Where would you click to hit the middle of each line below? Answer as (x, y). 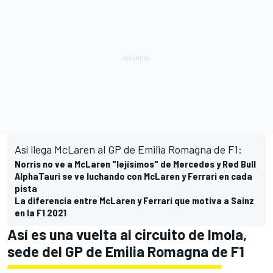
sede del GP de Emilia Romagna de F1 (126, 251)
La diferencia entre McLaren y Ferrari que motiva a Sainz (134, 200)
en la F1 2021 (41, 212)
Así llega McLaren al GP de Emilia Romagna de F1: (128, 149)
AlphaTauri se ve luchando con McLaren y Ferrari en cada (133, 175)
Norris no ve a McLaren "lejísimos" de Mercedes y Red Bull (135, 163)
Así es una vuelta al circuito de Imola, (127, 234)
